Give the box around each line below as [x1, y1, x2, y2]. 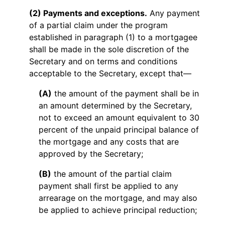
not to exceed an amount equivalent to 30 [38, 113, 199, 123]
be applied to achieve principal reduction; [38, 205, 197, 215]
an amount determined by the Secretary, [38, 100, 192, 111]
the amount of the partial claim [51, 169, 172, 179]
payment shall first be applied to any [38, 181, 178, 191]
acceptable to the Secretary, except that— [29, 68, 192, 79]
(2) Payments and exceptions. [29, 8, 148, 19]
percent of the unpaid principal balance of [38, 125, 199, 135]
